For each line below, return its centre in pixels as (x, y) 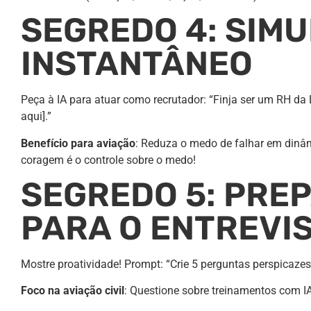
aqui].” (36, 117)
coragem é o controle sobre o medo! (108, 160)
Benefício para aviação (78, 143)
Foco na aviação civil (73, 291)
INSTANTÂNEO (137, 64)
